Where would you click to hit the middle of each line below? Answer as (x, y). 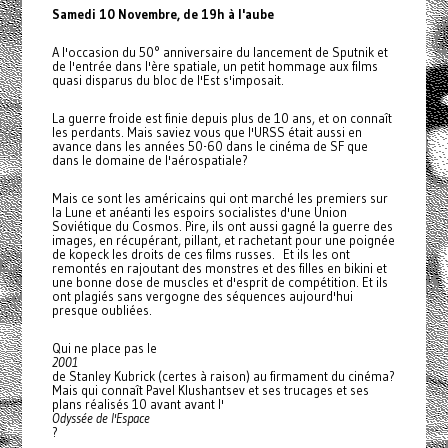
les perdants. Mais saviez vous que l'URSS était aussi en (206, 132)
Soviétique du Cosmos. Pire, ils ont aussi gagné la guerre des (222, 226)
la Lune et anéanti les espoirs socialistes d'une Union (199, 212)
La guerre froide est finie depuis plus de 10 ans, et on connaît (221, 118)
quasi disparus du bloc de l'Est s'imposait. (167, 80)
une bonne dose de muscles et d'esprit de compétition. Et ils (219, 282)
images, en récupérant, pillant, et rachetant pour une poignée (223, 240)
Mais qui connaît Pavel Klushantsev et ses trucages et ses (210, 390)
